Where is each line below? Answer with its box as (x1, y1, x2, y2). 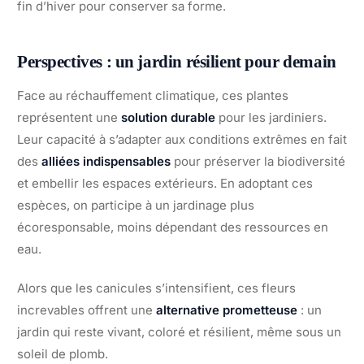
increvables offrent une (17, 302, 156, 318)
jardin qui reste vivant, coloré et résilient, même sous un (17, 324, 341, 340)
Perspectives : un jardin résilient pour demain (17, 52, 336, 72)
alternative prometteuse (156, 302, 297, 318)
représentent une (17, 110, 121, 126)
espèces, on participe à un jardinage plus (17, 197, 254, 214)
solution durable (121, 110, 215, 126)
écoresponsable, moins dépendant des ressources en (17, 219, 328, 236)
